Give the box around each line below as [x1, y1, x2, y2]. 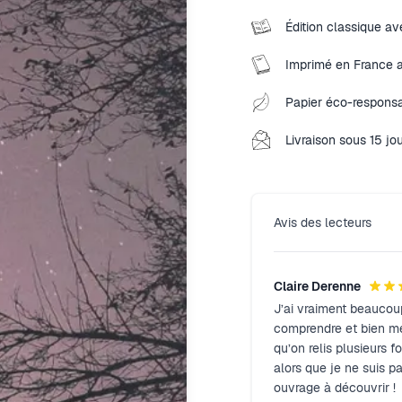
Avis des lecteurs [274, 214, 371, 231]
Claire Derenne [274, 278, 361, 294]
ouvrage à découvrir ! [274, 380, 396, 396]
